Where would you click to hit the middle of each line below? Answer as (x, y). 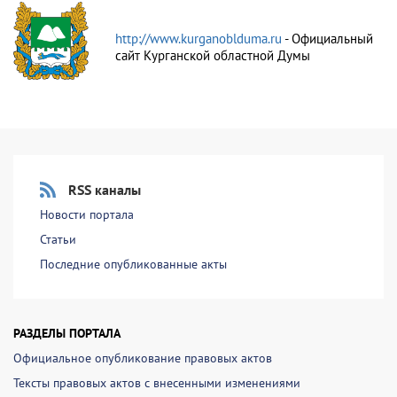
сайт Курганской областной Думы (213, 55)
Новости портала (87, 214)
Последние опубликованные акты (133, 264)
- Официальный (329, 39)
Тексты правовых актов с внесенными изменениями (157, 383)
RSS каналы (105, 190)
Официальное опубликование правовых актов (143, 358)
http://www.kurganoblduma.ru (200, 39)
